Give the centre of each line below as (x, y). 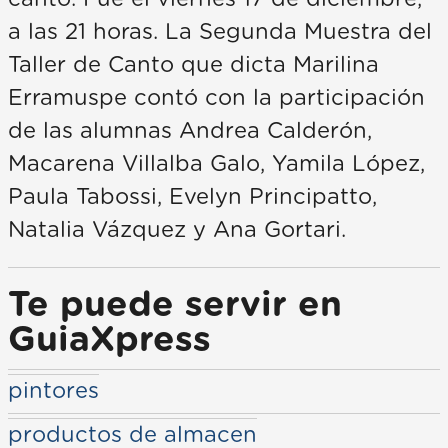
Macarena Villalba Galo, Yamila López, (216, 164)
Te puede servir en (175, 305)
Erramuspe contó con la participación (216, 98)
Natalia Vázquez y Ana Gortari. (177, 230)
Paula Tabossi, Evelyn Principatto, (192, 197)
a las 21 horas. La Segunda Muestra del (220, 32)
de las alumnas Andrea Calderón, (190, 131)
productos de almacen (132, 435)
